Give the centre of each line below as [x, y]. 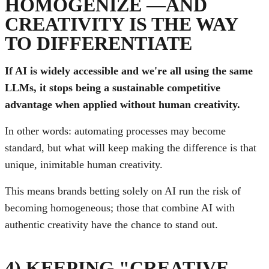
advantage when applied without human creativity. [122, 105]
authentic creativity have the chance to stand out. [111, 225]
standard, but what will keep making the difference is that [131, 148]
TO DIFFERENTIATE [98, 43]
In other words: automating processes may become [115, 131]
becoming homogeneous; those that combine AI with [120, 208]
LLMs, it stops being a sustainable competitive [113, 88]
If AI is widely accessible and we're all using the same [129, 71]
